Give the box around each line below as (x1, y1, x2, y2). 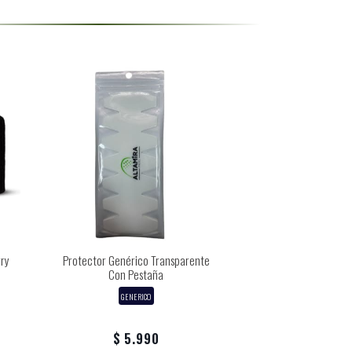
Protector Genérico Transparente (62, 251, 210, 269)
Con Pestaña (108, 265, 163, 283)
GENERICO (121, 289, 151, 302)
